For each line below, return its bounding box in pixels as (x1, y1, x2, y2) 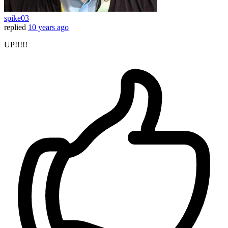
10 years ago (28, 23, 69, 32)
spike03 (4, 14, 29, 23)
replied (4, 23, 26, 32)
